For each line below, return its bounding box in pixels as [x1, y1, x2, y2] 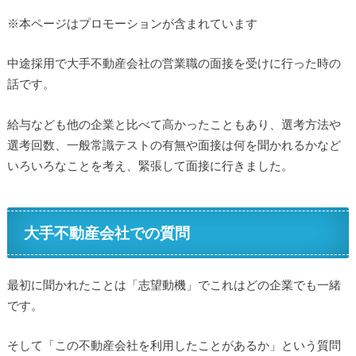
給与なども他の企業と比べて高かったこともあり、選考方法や [6, 116, 341, 131]
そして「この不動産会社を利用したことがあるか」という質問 [6, 338, 341, 353]
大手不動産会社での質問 [24, 223, 191, 242]
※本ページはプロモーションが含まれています [6, 15, 257, 30]
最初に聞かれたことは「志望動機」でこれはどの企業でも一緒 [6, 277, 341, 292]
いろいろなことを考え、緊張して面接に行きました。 [6, 157, 293, 172]
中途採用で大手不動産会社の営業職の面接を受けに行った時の [6, 56, 341, 71]
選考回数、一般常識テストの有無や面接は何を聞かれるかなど [6, 137, 341, 152]
